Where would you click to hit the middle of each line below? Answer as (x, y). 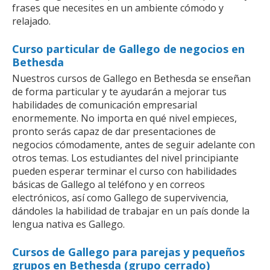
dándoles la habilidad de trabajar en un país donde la (131, 211)
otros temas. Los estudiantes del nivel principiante (125, 158)
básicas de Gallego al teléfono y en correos (108, 184)
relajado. (31, 21)
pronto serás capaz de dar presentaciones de (114, 131)
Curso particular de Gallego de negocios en (128, 49)
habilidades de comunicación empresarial (105, 105)
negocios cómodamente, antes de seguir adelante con (133, 144)
